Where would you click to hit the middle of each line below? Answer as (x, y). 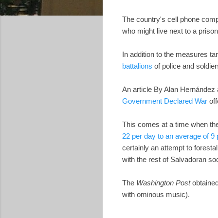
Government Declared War (165, 101)
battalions (137, 66)
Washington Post (163, 182)
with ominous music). (158, 194)
